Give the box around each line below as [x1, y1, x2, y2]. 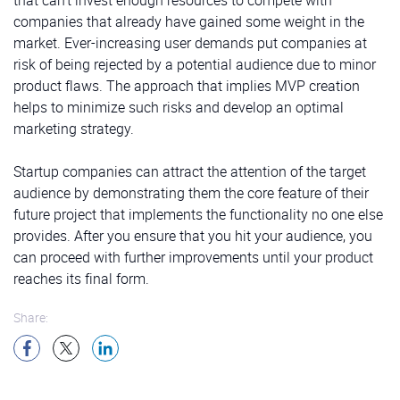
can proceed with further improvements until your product [13, 246, 373, 267]
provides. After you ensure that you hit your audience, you [13, 225, 372, 246]
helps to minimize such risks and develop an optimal [13, 96, 344, 117]
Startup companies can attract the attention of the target [13, 161, 366, 181]
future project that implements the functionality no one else [13, 204, 383, 224]
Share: [13, 308, 48, 326]
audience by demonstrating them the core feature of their [13, 182, 369, 203]
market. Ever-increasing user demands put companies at [13, 32, 367, 53]
